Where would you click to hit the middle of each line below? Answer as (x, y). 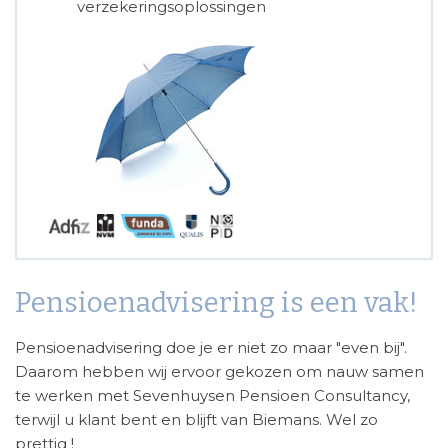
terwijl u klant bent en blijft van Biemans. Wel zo (196, 420)
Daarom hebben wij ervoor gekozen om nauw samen (219, 372)
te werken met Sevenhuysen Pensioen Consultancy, (212, 396)
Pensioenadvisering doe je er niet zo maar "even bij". (211, 348)
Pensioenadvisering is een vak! (216, 303)
